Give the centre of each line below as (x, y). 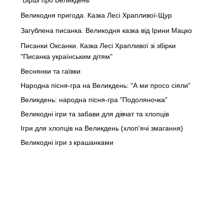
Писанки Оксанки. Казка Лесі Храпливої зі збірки (98, 45)
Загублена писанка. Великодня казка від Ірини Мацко (106, 30)
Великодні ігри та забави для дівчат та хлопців (95, 114)
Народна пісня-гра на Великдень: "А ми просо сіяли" (106, 85)
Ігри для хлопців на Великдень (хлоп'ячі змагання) (102, 128)
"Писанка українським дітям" (67, 56)
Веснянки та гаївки (51, 71)
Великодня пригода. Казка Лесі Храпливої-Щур (96, 15)
